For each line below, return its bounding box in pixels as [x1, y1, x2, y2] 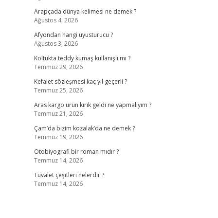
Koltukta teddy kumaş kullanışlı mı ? [34, 54, 130, 62]
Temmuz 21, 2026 [34, 109, 83, 118]
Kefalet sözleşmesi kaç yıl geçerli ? [34, 77, 127, 86]
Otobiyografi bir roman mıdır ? [34, 147, 119, 156]
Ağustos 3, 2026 [34, 39, 78, 48]
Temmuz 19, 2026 [34, 133, 83, 141]
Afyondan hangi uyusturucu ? [34, 31, 113, 39]
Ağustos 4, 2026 [34, 16, 78, 24]
